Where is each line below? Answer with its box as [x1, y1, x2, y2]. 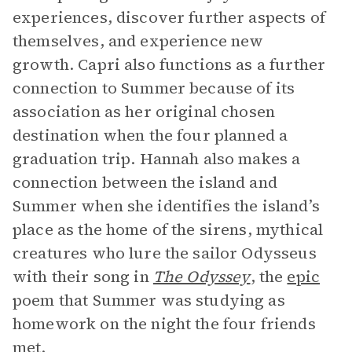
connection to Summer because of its [13, 77, 295, 99]
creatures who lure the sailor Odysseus [13, 242, 317, 264]
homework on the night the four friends [13, 313, 316, 335]
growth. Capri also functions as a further [13, 53, 326, 75]
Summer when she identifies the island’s [13, 195, 320, 217]
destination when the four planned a [13, 124, 288, 146]
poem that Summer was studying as [13, 289, 285, 311]
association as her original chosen [13, 101, 276, 123]
